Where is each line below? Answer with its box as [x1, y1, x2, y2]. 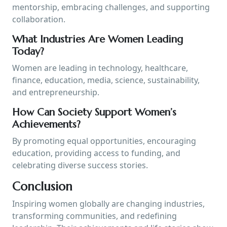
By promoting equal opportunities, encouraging [12, 135, 196, 146]
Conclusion [12, 178, 72, 194]
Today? [12, 45, 44, 58]
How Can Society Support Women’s [12, 105, 176, 119]
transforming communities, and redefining [12, 210, 177, 221]
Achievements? [12, 118, 81, 131]
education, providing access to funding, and [12, 147, 180, 159]
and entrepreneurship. [12, 86, 99, 98]
